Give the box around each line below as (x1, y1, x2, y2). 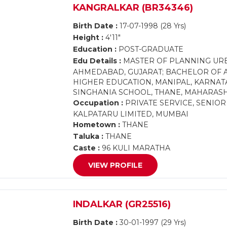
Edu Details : (73, 56, 122, 65)
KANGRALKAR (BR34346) (73, 2, 194, 13)
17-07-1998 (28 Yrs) (118, 21, 186, 30)
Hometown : (73, 120, 121, 129)
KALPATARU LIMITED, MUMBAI (73, 109, 189, 119)
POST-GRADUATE (117, 45, 184, 54)
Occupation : (73, 98, 124, 107)
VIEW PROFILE (88, 161, 143, 170)
